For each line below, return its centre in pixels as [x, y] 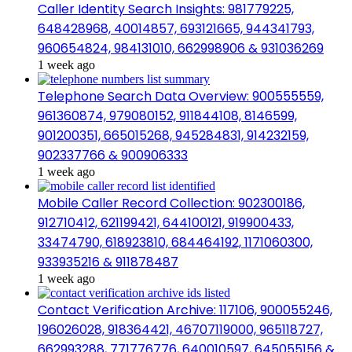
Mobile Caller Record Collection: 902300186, [171, 203]
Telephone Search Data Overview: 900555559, [181, 96]
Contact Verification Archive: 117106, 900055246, [185, 310]
